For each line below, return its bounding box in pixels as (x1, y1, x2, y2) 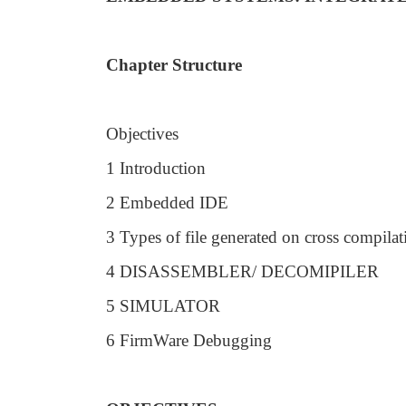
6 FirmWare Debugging (106, 331, 272, 350)
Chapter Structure (106, 55, 242, 74)
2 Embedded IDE (106, 193, 228, 212)
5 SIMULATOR (106, 296, 220, 315)
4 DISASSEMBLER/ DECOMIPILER (106, 262, 379, 281)
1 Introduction (106, 159, 206, 178)
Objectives (106, 124, 179, 143)
